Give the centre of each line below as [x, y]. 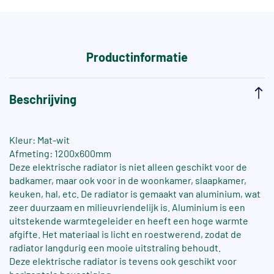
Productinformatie [137, 57]
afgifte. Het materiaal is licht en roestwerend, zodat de [125, 234]
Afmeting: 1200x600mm [60, 154]
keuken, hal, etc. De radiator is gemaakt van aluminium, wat [135, 194]
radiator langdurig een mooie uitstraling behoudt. [116, 248]
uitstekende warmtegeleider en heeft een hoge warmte [129, 221]
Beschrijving [43, 99]
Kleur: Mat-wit [39, 140]
